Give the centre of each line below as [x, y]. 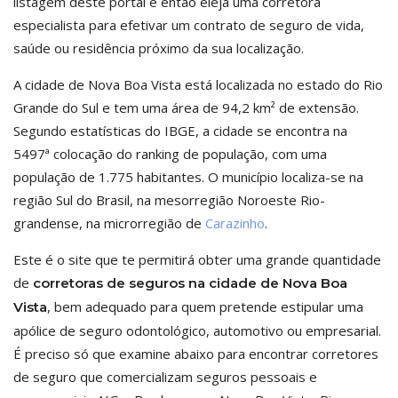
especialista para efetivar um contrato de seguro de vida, [189, 25]
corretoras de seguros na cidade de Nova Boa [190, 283]
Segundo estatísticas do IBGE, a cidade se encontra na [180, 131]
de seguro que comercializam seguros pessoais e [165, 377]
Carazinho [235, 223]
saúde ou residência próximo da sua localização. [159, 48]
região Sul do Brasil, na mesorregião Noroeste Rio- [169, 200]
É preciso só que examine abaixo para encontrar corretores [196, 354]
